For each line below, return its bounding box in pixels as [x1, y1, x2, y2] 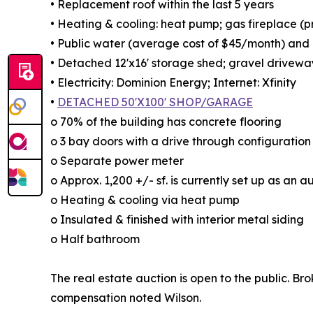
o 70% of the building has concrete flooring [50, 115, 282, 129]
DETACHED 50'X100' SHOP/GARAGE [57, 95, 253, 110]
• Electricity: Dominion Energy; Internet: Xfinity [50, 75, 296, 90]
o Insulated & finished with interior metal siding [50, 212, 304, 227]
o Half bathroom [50, 232, 140, 247]
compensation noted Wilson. [50, 291, 201, 305]
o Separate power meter [50, 154, 184, 168]
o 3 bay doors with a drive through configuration [50, 134, 311, 149]
